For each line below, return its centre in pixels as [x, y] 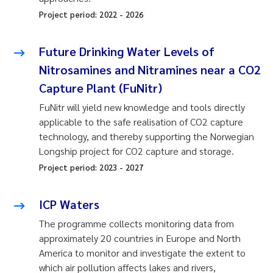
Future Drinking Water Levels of [127, 51]
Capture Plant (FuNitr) [101, 88]
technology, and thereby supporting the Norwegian [147, 136]
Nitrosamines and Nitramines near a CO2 [150, 70]
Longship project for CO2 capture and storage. [138, 151]
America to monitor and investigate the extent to [142, 253]
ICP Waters [69, 204]
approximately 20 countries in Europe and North [140, 238]
